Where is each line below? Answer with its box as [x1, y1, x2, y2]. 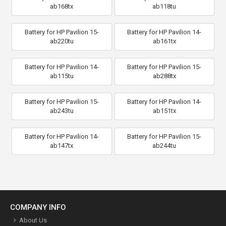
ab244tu [152, 141, 177, 149]
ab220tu [49, 37, 74, 45]
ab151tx [152, 106, 176, 115]
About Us [19, 216, 47, 224]
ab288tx [152, 72, 176, 80]
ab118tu [152, 2, 177, 10]
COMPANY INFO [10, 202, 66, 212]
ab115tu [49, 72, 74, 80]
